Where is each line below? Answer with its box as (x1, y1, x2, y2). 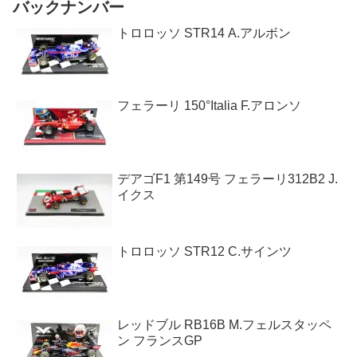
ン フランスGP (117, 333, 202, 347)
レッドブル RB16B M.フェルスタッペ (117, 317, 331, 331)
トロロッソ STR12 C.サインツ (117, 245, 292, 259)
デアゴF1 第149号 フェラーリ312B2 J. (117, 171, 338, 186)
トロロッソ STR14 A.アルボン (117, 25, 291, 40)
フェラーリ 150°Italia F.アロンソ (117, 99, 301, 113)
